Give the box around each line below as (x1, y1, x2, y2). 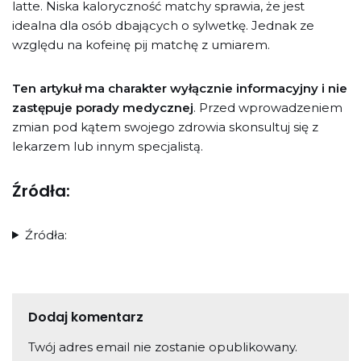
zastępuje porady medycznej (12, 99, 193, 115)
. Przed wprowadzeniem (193, 99, 342, 115)
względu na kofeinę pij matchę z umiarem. (12, 36, 270, 52)
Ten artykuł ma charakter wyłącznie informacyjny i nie (12, 80, 347, 96)
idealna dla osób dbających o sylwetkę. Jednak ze (12, 17, 314, 33)
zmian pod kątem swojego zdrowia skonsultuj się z (12, 118, 318, 135)
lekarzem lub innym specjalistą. (12, 138, 203, 154)
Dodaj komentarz (28, 307, 143, 326)
